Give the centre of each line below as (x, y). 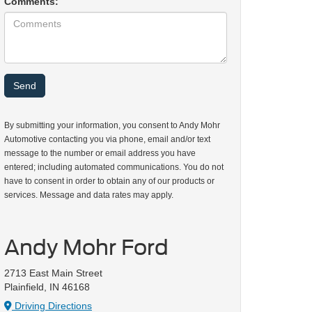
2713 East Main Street (53, 273)
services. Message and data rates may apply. (89, 195)
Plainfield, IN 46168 (47, 287)
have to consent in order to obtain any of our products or (109, 181)
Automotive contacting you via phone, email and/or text (107, 139)
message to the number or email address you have (100, 153)
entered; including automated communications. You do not (114, 167)
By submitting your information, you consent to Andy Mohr (112, 125)
